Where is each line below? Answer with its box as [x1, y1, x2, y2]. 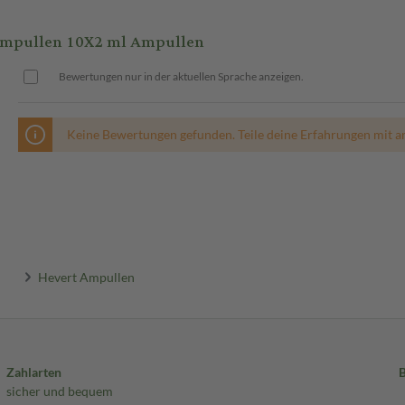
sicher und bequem [5, 383, 113, 400]
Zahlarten [5, 364, 61, 381]
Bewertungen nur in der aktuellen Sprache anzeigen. [59, 70, 304, 84]
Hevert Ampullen [38, 268, 136, 285]
